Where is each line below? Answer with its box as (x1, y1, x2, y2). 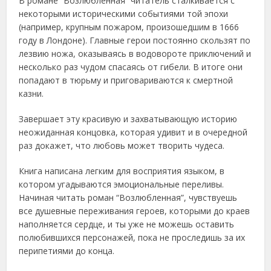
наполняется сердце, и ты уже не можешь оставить (19, 218, 235, 230)
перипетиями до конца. (19, 245, 115, 257)
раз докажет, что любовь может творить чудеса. (19, 140, 225, 152)
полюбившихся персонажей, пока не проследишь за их (19, 232, 246, 244)
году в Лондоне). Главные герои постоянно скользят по (19, 34, 251, 47)
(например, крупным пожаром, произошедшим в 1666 (19, 21, 240, 33)
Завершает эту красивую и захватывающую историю (19, 113, 238, 125)
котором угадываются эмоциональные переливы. (19, 178, 224, 191)
